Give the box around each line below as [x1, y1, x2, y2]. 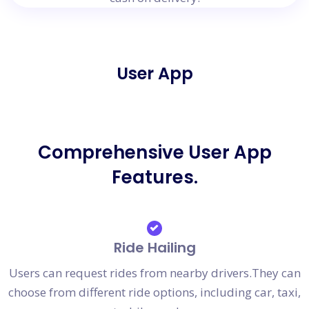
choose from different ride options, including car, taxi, [8, 283, 301, 300]
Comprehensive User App [37, 139, 272, 165]
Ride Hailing [113, 237, 196, 257]
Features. [111, 164, 198, 190]
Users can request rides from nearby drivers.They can [8, 264, 301, 281]
